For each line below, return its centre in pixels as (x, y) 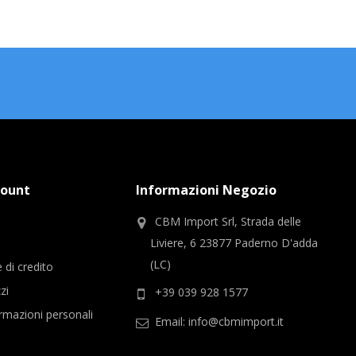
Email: (171, 321)
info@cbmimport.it (236, 321)
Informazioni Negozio (206, 190)
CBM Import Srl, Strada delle (228, 221)
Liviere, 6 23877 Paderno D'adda (234, 242)
